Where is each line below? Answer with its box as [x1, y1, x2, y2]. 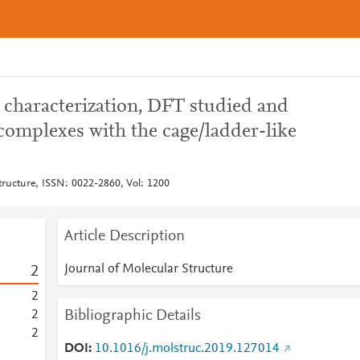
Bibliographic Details [63, 308, 201, 324]
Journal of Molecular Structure [63, 263, 233, 276]
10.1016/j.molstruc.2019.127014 [94, 342, 280, 355]
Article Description [63, 228, 185, 244]
